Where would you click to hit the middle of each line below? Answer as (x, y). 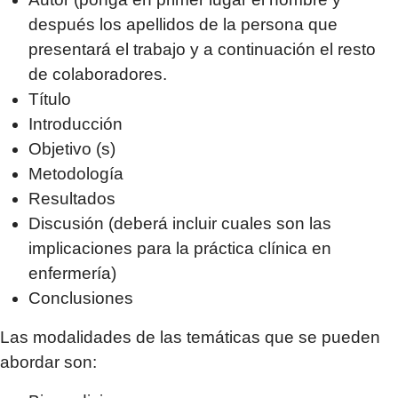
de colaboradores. (98, 74)
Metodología (76, 174)
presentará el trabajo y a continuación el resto (202, 49)
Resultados (72, 199)
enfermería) (72, 273)
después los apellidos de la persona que (183, 24)
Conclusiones (81, 298)
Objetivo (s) (72, 149)
